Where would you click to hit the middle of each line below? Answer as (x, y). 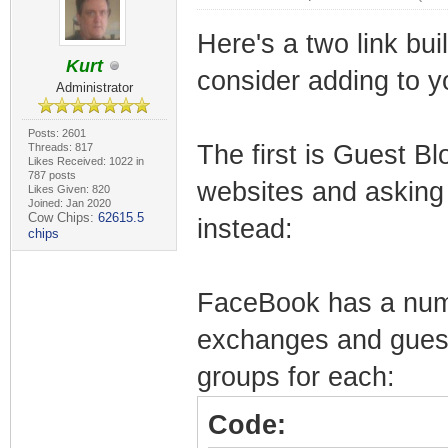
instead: (244, 229)
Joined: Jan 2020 (69, 203)
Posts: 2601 (56, 133)
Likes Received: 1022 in (85, 161)
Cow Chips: (62, 217)
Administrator (94, 87)
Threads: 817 (60, 147)
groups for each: (295, 377)
